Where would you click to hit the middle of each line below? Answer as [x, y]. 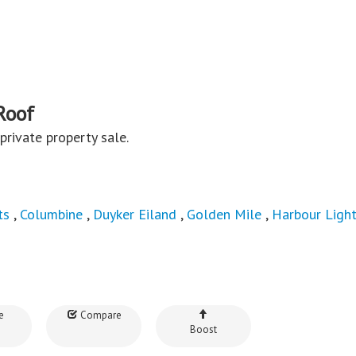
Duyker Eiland [135, 214]
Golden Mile [224, 214]
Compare [99, 315]
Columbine [51, 214]
